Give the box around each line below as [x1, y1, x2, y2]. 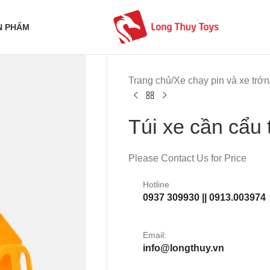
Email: [142, 230, 166, 240]
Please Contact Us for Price [128, 153, 246, 163]
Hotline [142, 180, 169, 189]
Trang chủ [128, 75, 171, 86]
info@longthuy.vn [142, 243, 224, 253]
